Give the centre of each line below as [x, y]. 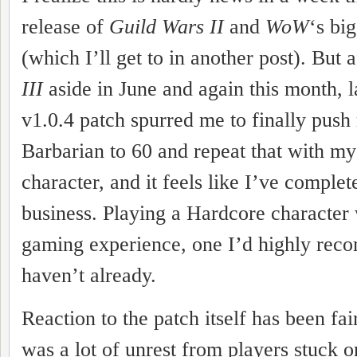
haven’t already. [89, 275]
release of [65, 27]
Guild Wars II [167, 27]
